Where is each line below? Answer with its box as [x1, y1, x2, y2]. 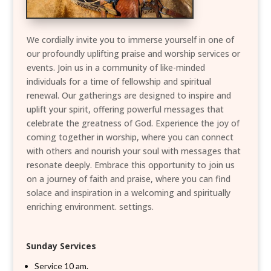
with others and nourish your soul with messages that [26, 145, 241, 157]
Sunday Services [25, 240, 96, 252]
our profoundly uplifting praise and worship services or [26, 48, 240, 59]
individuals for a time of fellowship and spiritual [26, 76, 211, 87]
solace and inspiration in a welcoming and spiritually [26, 187, 230, 198]
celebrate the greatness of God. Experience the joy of [26, 117, 240, 129]
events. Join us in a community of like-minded [26, 62, 205, 73]
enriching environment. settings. [26, 201, 154, 212]
